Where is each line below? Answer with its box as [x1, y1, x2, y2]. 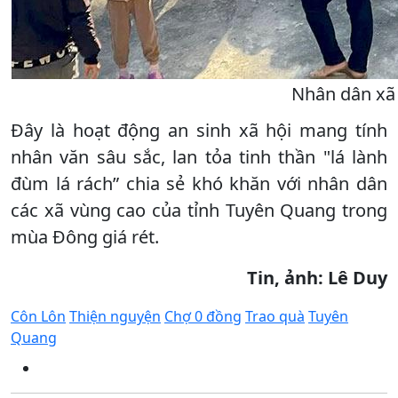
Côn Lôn [11, 306, 66, 326]
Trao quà [245, 306, 305, 326]
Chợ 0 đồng [164, 306, 242, 326]
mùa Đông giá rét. [11, 224, 159, 249]
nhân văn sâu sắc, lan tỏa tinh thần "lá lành [11, 144, 387, 169]
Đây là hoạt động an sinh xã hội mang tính [11, 117, 387, 142]
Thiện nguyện [69, 306, 161, 326]
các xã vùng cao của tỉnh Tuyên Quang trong [11, 197, 387, 222]
